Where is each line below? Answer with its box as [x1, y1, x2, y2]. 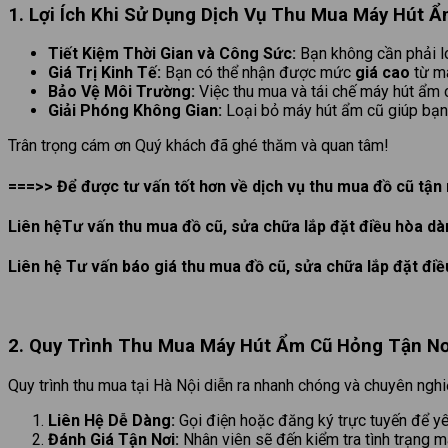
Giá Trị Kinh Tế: [48, 63, 161, 83]
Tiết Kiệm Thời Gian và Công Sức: [48, 44, 296, 64]
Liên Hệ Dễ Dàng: [48, 410, 175, 430]
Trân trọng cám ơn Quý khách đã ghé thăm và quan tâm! [8, 136, 389, 156]
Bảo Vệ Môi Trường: [48, 82, 195, 102]
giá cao [355, 63, 410, 83]
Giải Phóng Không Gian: [48, 101, 222, 121]
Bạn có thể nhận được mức [161, 63, 355, 83]
